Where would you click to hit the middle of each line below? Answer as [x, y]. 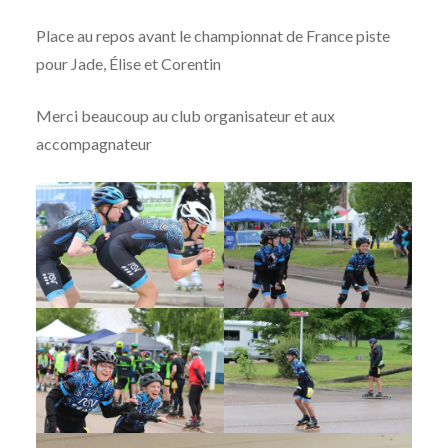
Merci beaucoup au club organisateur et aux [185, 116]
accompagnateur [93, 144]
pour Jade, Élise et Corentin [128, 64]
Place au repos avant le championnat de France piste [212, 36]
